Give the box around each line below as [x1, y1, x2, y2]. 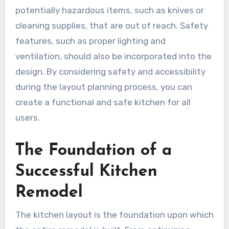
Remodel [15, 185, 83, 201]
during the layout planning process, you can [15, 82, 192, 93]
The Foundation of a [15, 143, 172, 159]
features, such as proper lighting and [15, 36, 166, 47]
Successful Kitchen [15, 164, 157, 180]
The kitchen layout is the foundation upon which [15, 209, 214, 220]
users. [15, 112, 40, 123]
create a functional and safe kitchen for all [15, 97, 191, 108]
